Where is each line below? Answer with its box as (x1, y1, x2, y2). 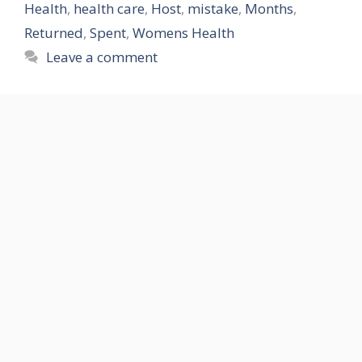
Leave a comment (46, 48, 158, 67)
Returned (24, 23, 83, 43)
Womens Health (133, 23, 234, 43)
